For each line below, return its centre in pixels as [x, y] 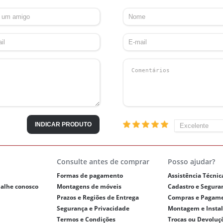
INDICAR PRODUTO [63, 125]
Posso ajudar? [191, 162]
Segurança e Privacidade [93, 209]
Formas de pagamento [90, 176]
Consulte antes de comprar [103, 162]
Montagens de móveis [89, 187]
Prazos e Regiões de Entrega [98, 198]
